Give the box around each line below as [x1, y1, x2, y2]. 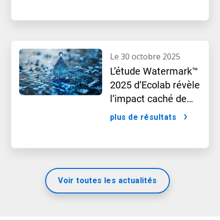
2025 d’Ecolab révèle [110, 79, 200, 91]
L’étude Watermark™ [110, 65, 198, 77]
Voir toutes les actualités [58, 176, 157, 185]
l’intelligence [110, 107, 165, 118]
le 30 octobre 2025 [114, 51, 180, 62]
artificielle [110, 120, 153, 132]
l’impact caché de [110, 93, 187, 105]
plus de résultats [110, 112, 177, 122]
